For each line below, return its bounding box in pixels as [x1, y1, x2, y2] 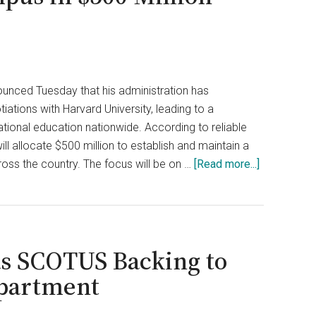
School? [259, 230, 298, 243]
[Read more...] [194, 157, 260, 171]
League [259, 193, 296, 207]
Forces [259, 267, 293, 280]
